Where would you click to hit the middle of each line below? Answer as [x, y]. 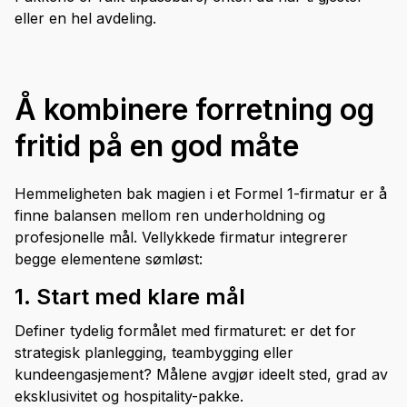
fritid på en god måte [157, 146]
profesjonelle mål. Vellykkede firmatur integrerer [181, 238]
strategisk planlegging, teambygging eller [154, 353]
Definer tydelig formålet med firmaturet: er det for [185, 331]
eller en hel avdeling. [85, 19]
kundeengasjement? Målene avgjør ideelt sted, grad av [201, 375]
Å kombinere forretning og [194, 110]
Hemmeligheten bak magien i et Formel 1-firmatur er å [201, 194]
